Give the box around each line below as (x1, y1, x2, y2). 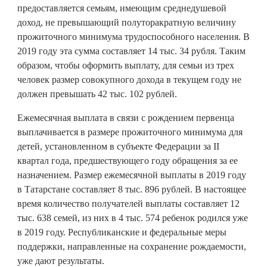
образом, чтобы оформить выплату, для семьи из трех (17, 60, 234, 70)
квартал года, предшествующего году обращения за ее (17, 155, 238, 166)
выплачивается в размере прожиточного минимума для (17, 126, 243, 137)
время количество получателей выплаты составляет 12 (17, 198, 240, 209)
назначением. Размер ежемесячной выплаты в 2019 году (17, 169, 246, 180)
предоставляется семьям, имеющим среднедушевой (17, 2, 226, 13)
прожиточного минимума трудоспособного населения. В (17, 31, 250, 42)
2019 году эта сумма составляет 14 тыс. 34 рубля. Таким (17, 45, 246, 56)
